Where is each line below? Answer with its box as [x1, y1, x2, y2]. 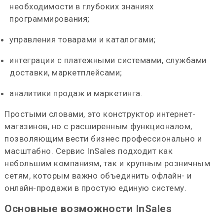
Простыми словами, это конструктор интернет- [4, 109, 196, 119]
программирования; [9, 14, 90, 24]
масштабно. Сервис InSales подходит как [4, 146, 173, 156]
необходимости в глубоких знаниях [9, 1, 154, 11]
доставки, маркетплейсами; [9, 68, 122, 77]
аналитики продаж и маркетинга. [9, 88, 143, 98]
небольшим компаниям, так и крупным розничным [4, 158, 211, 168]
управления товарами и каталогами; [9, 35, 156, 44]
